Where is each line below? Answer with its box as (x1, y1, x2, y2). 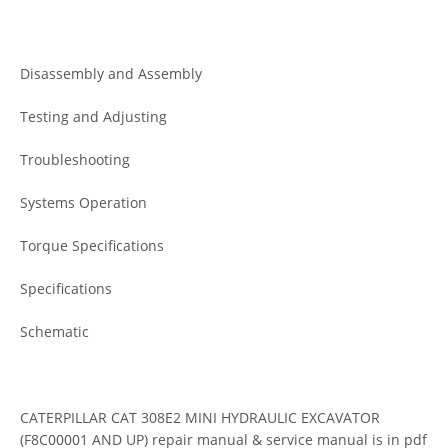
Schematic (20, 321, 89, 341)
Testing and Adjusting (20, 106, 167, 126)
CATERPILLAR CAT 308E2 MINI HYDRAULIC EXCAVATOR (20, 407, 380, 427)
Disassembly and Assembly (20, 63, 202, 83)
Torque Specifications (20, 235, 164, 255)
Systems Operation (20, 192, 147, 212)
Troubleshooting (20, 149, 130, 169)
